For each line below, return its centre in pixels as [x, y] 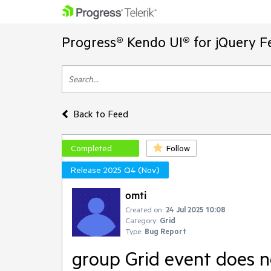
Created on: [144, 209]
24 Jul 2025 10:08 [196, 209]
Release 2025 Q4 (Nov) [115, 170]
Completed [91, 148]
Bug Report [165, 231]
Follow [178, 148]
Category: [141, 220]
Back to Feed [100, 114]
